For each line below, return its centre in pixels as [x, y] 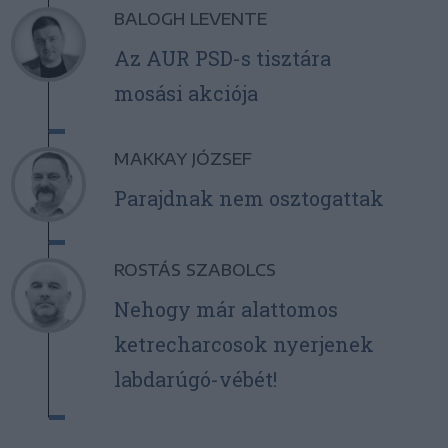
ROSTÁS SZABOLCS [194, 270]
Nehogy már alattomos [225, 309]
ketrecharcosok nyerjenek [243, 344]
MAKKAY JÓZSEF [182, 159]
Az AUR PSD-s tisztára [222, 58]
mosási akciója [185, 93]
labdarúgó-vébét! [195, 379]
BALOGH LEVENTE [190, 19]
